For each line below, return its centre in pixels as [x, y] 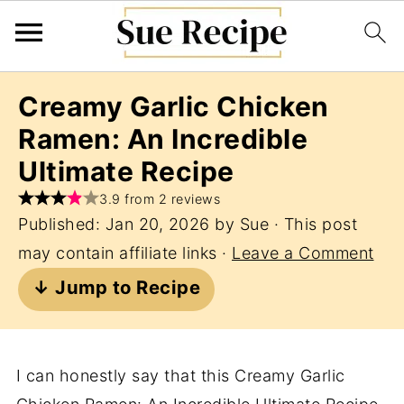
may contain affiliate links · [125, 253]
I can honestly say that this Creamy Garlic [180, 376]
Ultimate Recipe [126, 171]
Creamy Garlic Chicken [174, 106]
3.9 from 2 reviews [160, 199]
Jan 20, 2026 [157, 224]
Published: [62, 224]
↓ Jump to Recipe [116, 287]
